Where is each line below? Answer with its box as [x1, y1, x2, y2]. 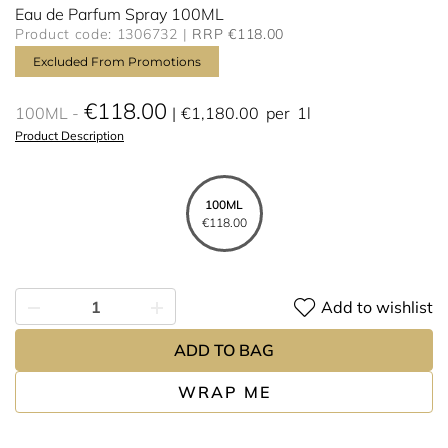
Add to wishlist [321, 296, 433, 317]
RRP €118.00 [192, 25, 285, 43]
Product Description [15, 128, 124, 143]
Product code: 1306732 [15, 25, 178, 43]
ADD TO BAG [174, 340, 274, 360]
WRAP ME [177, 382, 271, 402]
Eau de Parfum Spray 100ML [15, 4, 224, 24]
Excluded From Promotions [33, 54, 201, 69]
